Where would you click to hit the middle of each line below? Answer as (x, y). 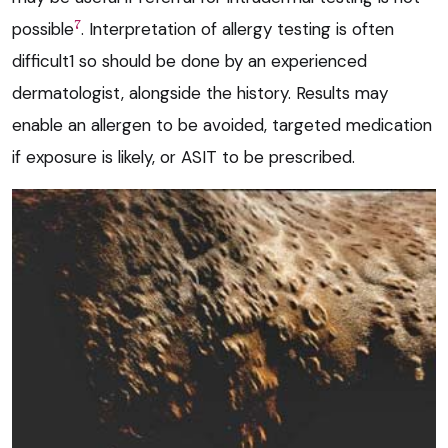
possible (43, 29)
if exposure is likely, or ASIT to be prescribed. (183, 157)
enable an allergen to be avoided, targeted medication (222, 125)
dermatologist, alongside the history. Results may (200, 93)
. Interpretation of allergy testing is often (237, 29)
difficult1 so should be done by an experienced (189, 61)
